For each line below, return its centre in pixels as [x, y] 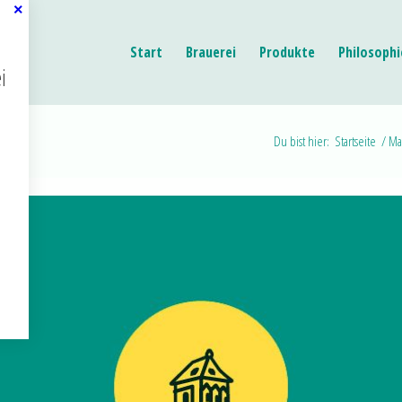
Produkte [287, 52]
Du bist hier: [301, 141]
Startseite [355, 141]
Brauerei [211, 52]
